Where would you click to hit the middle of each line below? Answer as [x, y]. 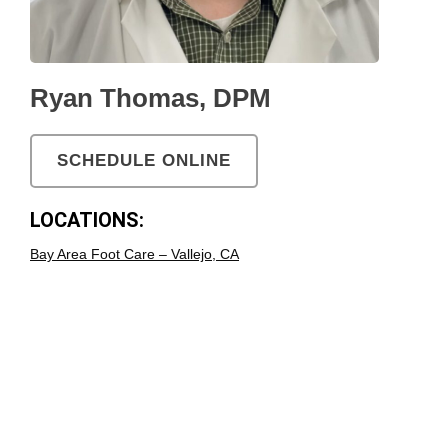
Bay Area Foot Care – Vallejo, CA [134, 254]
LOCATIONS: [87, 220]
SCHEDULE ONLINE [144, 161]
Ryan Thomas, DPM [150, 98]
